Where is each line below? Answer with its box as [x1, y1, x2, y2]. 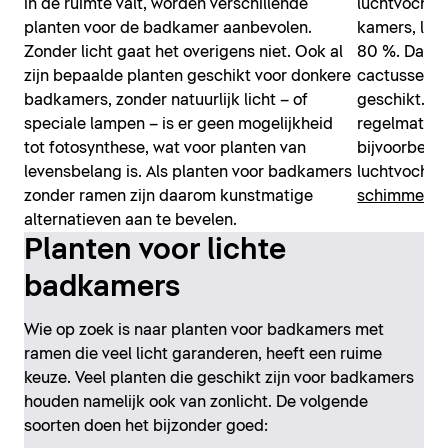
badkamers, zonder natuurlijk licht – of [24, 92, 308, 109]
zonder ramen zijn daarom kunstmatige [24, 188, 313, 205]
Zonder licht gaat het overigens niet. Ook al [24, 44, 343, 61]
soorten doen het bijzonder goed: [24, 418, 268, 435]
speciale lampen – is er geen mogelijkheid [24, 116, 333, 133]
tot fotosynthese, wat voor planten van [24, 140, 306, 157]
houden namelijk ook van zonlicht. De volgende [24, 394, 368, 411]
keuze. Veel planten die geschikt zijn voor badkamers [24, 370, 414, 387]
